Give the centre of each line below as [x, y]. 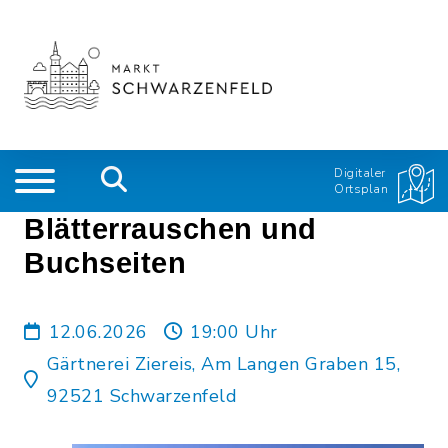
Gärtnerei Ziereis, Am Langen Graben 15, [223, 364]
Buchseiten [105, 263]
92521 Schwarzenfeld [141, 396]
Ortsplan [361, 189]
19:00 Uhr [234, 332]
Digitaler [360, 173]
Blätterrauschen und [170, 229]
